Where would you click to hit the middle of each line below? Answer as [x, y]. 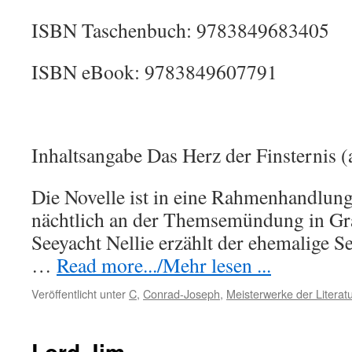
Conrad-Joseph [181, 293]
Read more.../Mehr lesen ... [164, 265]
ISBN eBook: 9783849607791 [154, 71]
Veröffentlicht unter [79, 293]
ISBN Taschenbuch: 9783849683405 [180, 30]
